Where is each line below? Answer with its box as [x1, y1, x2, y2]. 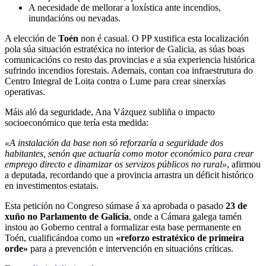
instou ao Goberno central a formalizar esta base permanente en [5, 221, 241, 232]
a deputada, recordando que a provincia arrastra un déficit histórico [5, 169, 254, 180]
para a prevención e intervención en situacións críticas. [28, 243, 233, 254]
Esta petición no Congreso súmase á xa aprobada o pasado [5, 200, 226, 211]
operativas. [5, 86, 45, 97]
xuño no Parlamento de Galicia [5, 211, 129, 221]
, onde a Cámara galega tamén [129, 211, 242, 221]
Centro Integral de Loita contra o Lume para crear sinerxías [5, 75, 226, 86]
